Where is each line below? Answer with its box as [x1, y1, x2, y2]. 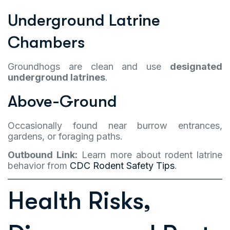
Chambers [8, 33, 85, 52]
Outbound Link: [8, 149, 78, 160]
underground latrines [8, 72, 105, 83]
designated [170, 61, 222, 72]
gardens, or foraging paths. [8, 131, 123, 142]
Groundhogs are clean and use [8, 61, 170, 72]
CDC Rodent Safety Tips [70, 160, 175, 171]
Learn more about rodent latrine [78, 149, 223, 160]
